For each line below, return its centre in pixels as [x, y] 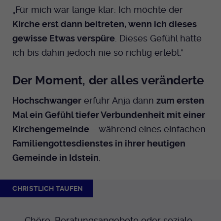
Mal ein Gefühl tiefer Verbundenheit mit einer [109, 114]
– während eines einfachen [147, 129]
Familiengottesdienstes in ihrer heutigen [99, 143]
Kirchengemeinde [51, 129]
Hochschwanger [47, 100]
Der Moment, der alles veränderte [108, 80]
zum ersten [180, 100]
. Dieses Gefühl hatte [158, 38]
